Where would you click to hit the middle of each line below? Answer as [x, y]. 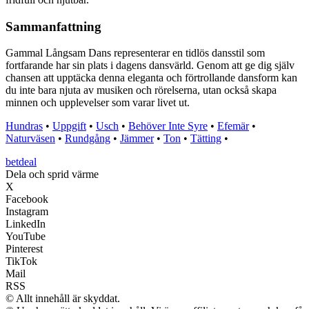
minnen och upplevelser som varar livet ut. [98, 103]
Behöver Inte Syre [168, 126]
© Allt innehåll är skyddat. [63, 299]
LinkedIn [26, 224]
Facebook [27, 199]
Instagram [27, 212]
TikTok [21, 261]
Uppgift [69, 126]
